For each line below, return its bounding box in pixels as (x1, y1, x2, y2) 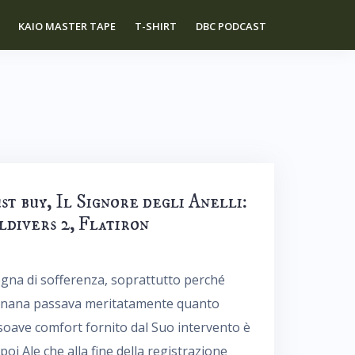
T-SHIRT (135, 18, 177, 33)
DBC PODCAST (196, 18, 266, 33)
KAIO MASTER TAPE (18, 18, 116, 33)
